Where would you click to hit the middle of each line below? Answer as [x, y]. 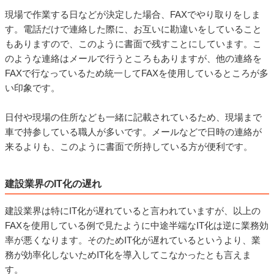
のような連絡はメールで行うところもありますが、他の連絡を [133, 58]
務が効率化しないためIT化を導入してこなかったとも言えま [128, 254]
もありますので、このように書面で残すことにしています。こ [133, 43]
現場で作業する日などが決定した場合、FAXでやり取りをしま [133, 14]
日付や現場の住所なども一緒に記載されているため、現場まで [133, 117]
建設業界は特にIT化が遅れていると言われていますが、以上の [133, 210]
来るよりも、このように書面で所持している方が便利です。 [129, 146]
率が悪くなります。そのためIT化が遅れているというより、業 [133, 240]
